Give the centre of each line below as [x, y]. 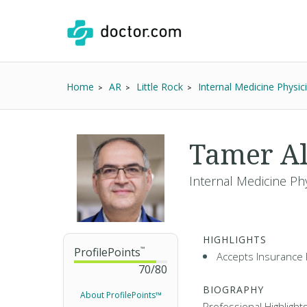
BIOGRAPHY [233, 290]
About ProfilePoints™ [121, 295]
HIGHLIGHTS [235, 240]
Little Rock [160, 87]
